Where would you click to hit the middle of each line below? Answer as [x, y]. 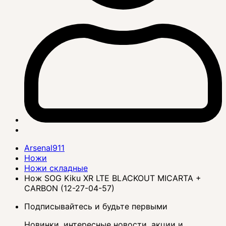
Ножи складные [56, 168]
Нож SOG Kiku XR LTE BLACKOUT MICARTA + [113, 178]
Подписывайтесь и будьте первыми [96, 207]
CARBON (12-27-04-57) [69, 188]
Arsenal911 [44, 148]
